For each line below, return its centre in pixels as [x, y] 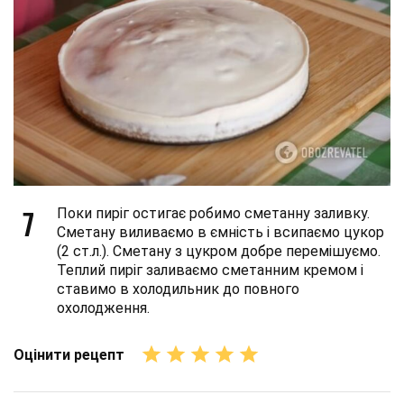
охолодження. [103, 308]
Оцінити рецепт [69, 354]
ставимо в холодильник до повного [178, 289]
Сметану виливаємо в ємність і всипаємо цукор [220, 232]
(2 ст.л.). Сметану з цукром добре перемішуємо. [219, 251]
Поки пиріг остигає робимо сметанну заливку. [213, 213]
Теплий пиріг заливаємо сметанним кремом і [210, 270]
